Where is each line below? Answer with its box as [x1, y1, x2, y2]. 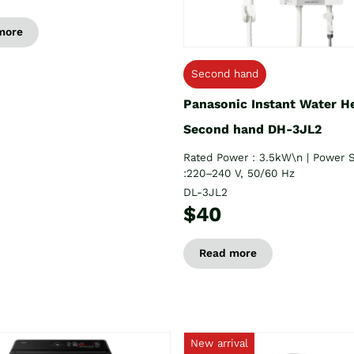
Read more [199, 246, 257, 260]
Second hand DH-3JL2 [183, 121, 322, 137]
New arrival [190, 336, 248, 350]
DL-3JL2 [183, 185, 228, 199]
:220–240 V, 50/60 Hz [183, 166, 295, 180]
